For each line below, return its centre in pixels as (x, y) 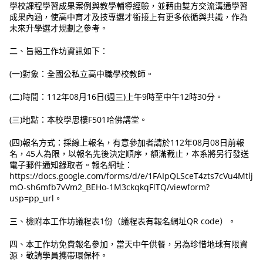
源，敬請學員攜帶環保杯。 (59, 255)
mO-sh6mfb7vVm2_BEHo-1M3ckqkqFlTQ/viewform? (110, 187)
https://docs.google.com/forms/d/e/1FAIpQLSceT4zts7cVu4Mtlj (131, 176)
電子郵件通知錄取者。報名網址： (71, 165)
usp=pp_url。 (36, 198)
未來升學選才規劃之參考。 (59, 28)
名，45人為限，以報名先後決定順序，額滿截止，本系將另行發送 (129, 154)
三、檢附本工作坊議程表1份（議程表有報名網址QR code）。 (123, 221)
